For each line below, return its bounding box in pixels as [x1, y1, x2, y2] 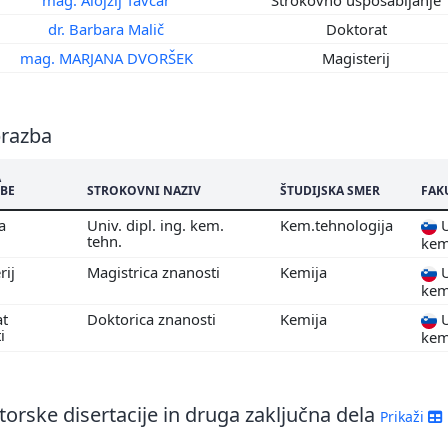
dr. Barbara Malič [48, 18, 168, 39]
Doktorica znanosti [87, 308, 220, 329]
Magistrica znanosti [87, 261, 224, 282]
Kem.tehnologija [280, 214, 397, 235]
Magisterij [322, 47, 394, 68]
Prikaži [380, 406, 428, 426]
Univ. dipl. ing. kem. [87, 214, 224, 235]
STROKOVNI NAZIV [87, 181, 201, 199]
